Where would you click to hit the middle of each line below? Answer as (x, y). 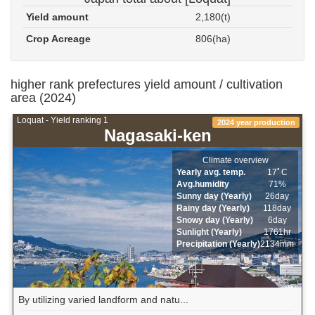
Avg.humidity (203, 185)
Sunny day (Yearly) (214, 197)
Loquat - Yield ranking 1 (62, 121)
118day (277, 208)
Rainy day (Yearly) (213, 208)
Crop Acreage (58, 39)
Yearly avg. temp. (211, 173)
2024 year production (256, 122)
